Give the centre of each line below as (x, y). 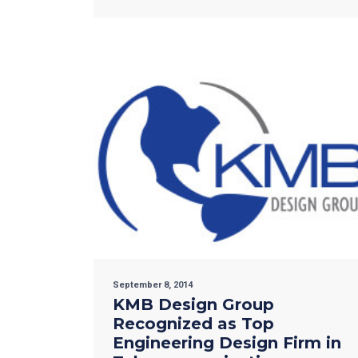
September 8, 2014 (153, 285)
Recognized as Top (193, 324)
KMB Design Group (193, 305)
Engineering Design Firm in (227, 343)
